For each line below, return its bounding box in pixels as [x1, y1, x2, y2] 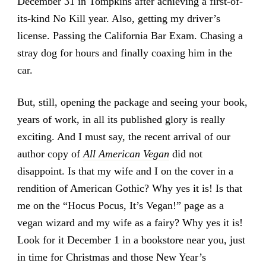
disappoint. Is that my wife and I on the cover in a [17, 165, 233, 178]
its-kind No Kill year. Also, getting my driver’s [17, 12, 220, 25]
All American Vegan [83, 148, 169, 160]
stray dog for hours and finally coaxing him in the [17, 47, 232, 59]
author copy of [17, 148, 83, 160]
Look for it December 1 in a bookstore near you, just [17, 234, 245, 246]
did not [169, 148, 202, 160]
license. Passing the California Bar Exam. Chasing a [17, 30, 243, 42]
